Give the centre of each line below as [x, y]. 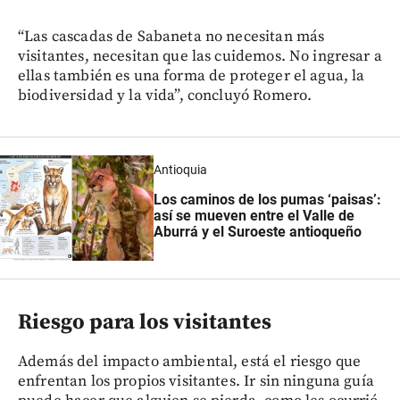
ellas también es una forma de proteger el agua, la [192, 76]
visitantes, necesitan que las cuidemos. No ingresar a [200, 57]
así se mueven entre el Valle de [254, 216]
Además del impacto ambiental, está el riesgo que [190, 362]
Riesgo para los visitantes [145, 323]
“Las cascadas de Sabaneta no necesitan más [171, 37]
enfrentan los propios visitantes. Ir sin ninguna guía [196, 382]
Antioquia [180, 169]
